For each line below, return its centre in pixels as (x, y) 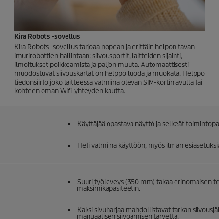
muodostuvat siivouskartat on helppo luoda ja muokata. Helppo (109, 74)
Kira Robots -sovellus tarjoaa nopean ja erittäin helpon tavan (104, 47)
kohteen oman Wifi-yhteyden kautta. (70, 91)
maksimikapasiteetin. (108, 188)
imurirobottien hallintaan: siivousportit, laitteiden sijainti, (98, 56)
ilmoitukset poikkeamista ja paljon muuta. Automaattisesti (101, 65)
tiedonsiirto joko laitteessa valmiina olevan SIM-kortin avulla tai (108, 82)
